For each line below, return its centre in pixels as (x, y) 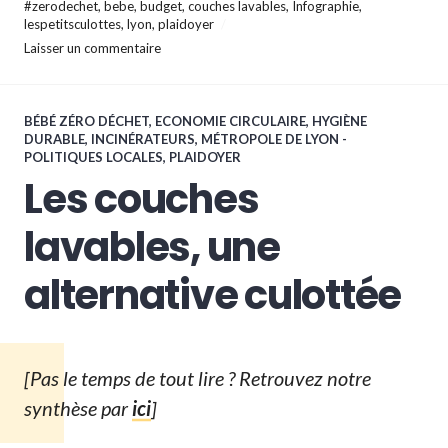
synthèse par (78, 407)
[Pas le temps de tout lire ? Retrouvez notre (197, 377)
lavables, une (152, 246)
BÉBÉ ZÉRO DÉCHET (86, 120)
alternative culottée (212, 294)
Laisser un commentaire (92, 47)
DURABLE (54, 138)
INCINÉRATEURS (143, 138)
